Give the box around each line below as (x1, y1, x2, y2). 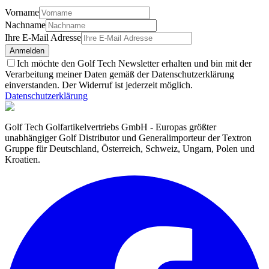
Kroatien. (5, 154, 40, 165)
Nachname (5, 20, 46, 31)
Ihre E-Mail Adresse (5, 32, 81, 43)
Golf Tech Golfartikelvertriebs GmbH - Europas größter (5, 122, 216, 133)
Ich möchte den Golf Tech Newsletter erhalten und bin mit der (17, 58, 252, 69)
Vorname (5, 7, 39, 18)
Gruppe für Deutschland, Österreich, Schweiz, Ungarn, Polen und (5, 144, 255, 154)
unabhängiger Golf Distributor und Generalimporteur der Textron (5, 133, 252, 144)
